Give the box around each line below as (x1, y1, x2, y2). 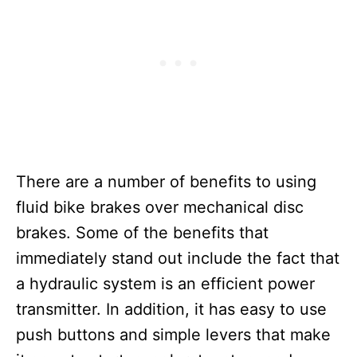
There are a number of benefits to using (16, 172, 316, 192)
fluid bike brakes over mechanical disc (16, 198, 304, 218)
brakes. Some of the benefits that (16, 223, 269, 243)
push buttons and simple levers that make (16, 325, 331, 345)
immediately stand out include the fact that (16, 249, 339, 269)
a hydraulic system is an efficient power (16, 274, 315, 294)
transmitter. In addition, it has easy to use (16, 300, 327, 320)
